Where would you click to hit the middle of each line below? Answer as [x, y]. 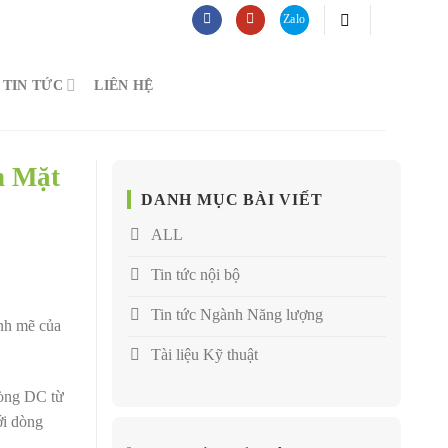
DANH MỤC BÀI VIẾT [232, 199]
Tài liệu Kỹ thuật [204, 354]
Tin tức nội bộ [195, 274]
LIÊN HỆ [124, 85]
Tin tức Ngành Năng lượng [237, 314]
